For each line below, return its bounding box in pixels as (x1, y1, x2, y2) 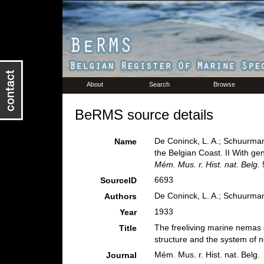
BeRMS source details (74, 107, 213, 123)
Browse (213, 81, 235, 88)
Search (149, 81, 170, 88)
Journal (105, 250, 137, 260)
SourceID (100, 176, 137, 185)
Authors (104, 192, 137, 201)
